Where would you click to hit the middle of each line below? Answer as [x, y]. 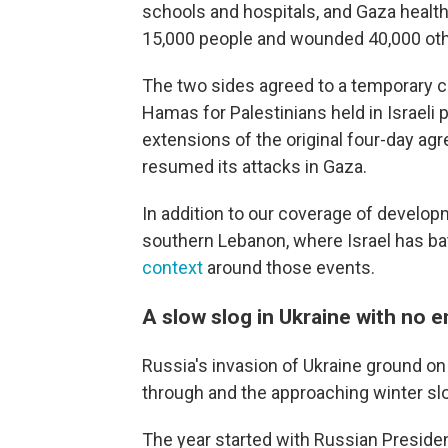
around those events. [289, 268]
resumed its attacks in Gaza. [254, 167]
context [172, 268]
